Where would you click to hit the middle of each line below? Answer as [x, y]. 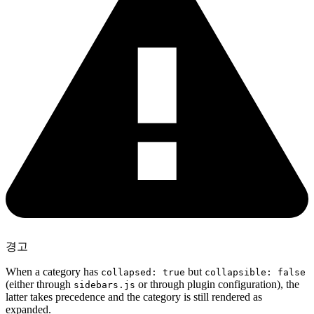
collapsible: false [255, 272]
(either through [40, 284]
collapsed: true [143, 272]
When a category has [53, 271]
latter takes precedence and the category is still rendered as [134, 296]
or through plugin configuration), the [217, 284]
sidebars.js [104, 285]
